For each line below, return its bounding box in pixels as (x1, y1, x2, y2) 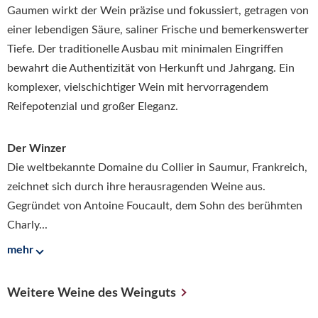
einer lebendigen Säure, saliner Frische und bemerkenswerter (7, 23, 309, 35)
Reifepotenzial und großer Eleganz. (7, 100, 178, 112)
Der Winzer (7, 143, 66, 154)
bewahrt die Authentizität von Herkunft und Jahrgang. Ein (7, 62, 295, 74)
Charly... (7, 219, 48, 231)
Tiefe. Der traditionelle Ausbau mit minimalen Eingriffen (7, 43, 283, 55)
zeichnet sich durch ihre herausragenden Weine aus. (7, 181, 265, 192)
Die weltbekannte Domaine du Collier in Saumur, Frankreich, (7, 162, 307, 173)
